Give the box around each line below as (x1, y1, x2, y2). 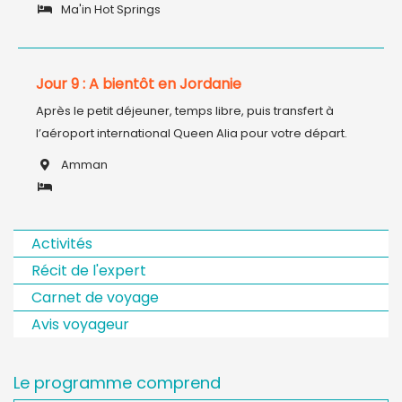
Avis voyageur (31, 314, 129, 335)
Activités (31, 233, 92, 254)
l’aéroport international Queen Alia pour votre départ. (36, 125, 347, 142)
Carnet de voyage (31, 287, 159, 308)
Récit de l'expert (31, 260, 146, 281)
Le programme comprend (13, 371, 221, 394)
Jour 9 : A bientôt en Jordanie (36, 74, 241, 94)
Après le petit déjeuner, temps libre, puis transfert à (36, 102, 334, 119)
